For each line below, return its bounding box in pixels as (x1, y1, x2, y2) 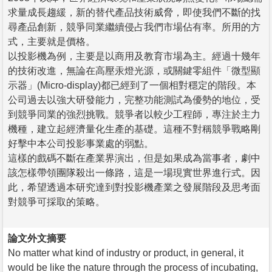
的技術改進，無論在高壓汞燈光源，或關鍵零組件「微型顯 (8, 65, 260, 76)
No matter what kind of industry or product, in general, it (8, 247, 243, 258)
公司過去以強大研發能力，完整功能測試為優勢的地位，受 (8, 94, 260, 105)
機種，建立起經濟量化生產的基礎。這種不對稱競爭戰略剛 (8, 123, 260, 134)
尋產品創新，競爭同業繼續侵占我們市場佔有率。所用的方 (8, 21, 260, 32)
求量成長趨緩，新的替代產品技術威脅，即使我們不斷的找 (8, 7, 260, 18)
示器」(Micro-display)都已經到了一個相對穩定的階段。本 (8, 80, 256, 90)
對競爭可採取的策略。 (8, 196, 105, 207)
